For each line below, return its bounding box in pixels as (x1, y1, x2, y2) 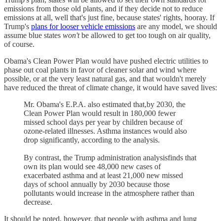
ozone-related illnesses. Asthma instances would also (24, 126, 187, 135)
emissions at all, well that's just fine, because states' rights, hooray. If (4, 13, 215, 22)
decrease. (24, 197, 52, 206)
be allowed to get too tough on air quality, (79, 31, 211, 39)
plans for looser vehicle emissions (31, 22, 135, 31)
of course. (4, 39, 35, 48)
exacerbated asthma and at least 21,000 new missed (24, 171, 183, 180)
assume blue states (4, 31, 63, 39)
